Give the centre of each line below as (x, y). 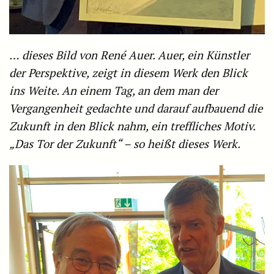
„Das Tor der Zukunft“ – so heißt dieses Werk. (125, 144)
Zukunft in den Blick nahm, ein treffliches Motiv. (132, 126)
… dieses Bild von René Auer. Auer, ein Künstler (129, 55)
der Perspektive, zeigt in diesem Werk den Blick (128, 73)
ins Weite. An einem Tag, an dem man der (114, 91)
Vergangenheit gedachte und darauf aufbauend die (136, 109)
